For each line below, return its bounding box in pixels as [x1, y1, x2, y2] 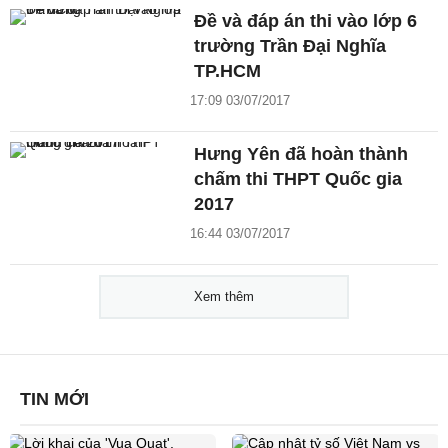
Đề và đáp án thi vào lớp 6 [194, 11, 418, 32]
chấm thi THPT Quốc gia [194, 169, 403, 190]
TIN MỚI [20, 389, 89, 410]
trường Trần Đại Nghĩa [194, 36, 387, 57]
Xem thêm [194, 289, 254, 305]
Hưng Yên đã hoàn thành [194, 144, 409, 165]
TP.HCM [194, 61, 262, 82]
